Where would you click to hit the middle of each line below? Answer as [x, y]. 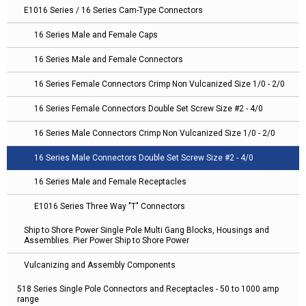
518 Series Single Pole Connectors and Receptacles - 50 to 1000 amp [148, 289]
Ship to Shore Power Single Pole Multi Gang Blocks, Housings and [147, 231]
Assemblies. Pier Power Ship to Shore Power [107, 241]
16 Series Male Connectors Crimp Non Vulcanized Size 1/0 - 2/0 [155, 134]
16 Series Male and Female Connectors [109, 60]
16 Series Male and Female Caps [96, 35]
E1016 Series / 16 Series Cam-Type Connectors [113, 11]
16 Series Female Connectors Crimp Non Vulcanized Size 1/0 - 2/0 [159, 84]
